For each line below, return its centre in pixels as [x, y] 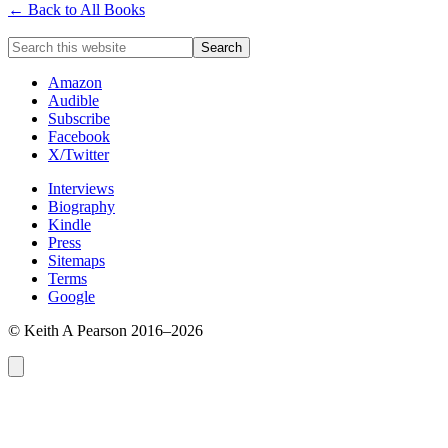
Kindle [69, 224]
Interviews [81, 188]
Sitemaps [76, 260]
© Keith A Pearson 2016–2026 [105, 330]
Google [71, 296]
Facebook [79, 136]
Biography [81, 206]
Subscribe [79, 118]
